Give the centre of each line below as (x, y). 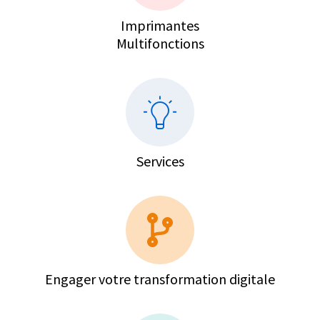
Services (160, 161)
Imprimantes (160, 25)
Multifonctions (160, 43)
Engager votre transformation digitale (160, 279)
